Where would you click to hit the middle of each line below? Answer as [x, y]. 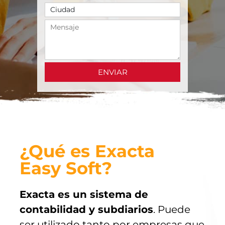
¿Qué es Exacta [87, 151]
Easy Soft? [66, 168]
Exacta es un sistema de [84, 194]
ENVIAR [113, 72]
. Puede [172, 209]
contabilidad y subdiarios [86, 209]
